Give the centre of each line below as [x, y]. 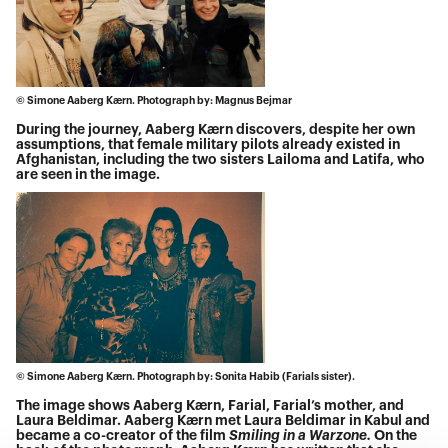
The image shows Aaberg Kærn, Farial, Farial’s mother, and [210, 406]
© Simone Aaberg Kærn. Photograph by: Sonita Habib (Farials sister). [186, 377]
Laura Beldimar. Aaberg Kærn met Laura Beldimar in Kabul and [223, 421]
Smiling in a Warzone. [302, 436]
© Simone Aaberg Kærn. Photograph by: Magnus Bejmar [156, 101]
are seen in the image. [91, 175]
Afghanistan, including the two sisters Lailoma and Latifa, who [221, 160]
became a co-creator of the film [123, 436]
